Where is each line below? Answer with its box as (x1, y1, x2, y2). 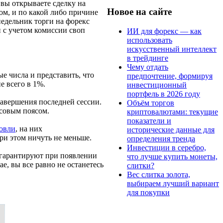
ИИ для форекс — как (127, 26, 202, 35)
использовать (127, 35, 172, 44)
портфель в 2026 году (127, 89, 200, 98)
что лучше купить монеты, (127, 152, 218, 161)
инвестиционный (127, 80, 187, 89)
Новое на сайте (107, 6, 172, 17)
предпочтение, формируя (127, 71, 213, 80)
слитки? (127, 161, 154, 170)
